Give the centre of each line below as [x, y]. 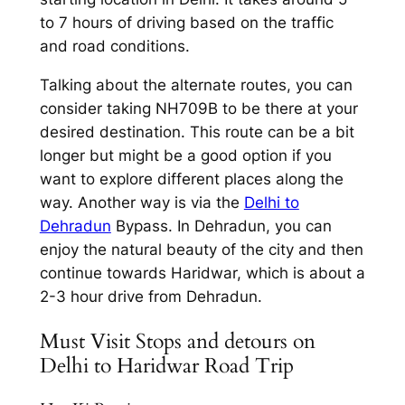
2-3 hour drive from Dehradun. [151, 296]
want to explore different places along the [191, 179]
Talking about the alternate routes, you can [196, 85]
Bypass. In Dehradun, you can [221, 226]
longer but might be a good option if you [185, 155]
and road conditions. [114, 46]
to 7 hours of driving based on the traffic [186, 22]
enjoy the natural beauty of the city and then [201, 249]
